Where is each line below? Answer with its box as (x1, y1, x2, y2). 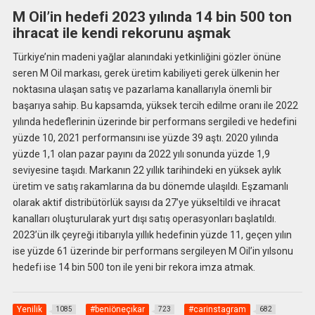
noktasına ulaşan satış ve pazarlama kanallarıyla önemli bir (12, 83, 272, 95)
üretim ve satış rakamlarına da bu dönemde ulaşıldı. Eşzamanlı (12, 180, 288, 192)
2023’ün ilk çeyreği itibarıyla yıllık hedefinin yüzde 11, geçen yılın (12, 229, 292, 240)
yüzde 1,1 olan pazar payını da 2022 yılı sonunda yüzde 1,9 (12, 148, 270, 160)
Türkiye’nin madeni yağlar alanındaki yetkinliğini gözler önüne (12, 51, 281, 63)
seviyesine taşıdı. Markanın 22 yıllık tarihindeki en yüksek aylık (12, 164, 281, 176)
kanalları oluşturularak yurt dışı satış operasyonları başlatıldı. (12, 212, 276, 224)
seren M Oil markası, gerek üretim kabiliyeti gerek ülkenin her (12, 67, 280, 79)
